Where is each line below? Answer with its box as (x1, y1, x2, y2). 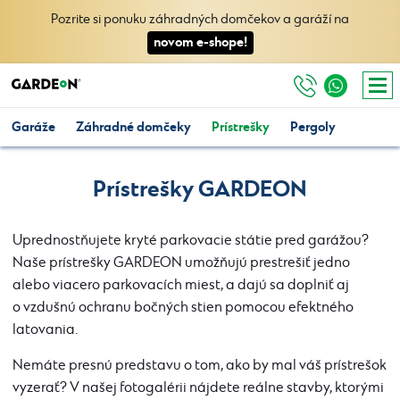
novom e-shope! (153, 34, 247, 51)
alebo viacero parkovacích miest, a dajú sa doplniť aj (12, 277, 349, 294)
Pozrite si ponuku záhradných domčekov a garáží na (51, 12, 349, 28)
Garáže (12, 119, 55, 136)
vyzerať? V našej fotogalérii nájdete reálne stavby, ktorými (12, 379, 384, 396)
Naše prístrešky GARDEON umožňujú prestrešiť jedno (12, 254, 350, 271)
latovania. (12, 321, 78, 338)
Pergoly (290, 119, 336, 136)
